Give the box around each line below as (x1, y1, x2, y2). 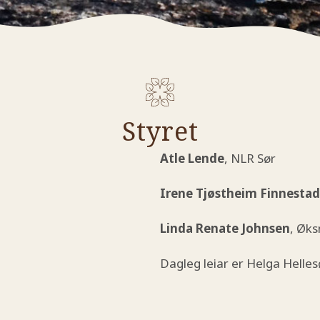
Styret (121, 113, 199, 149)
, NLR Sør (224, 149, 276, 166)
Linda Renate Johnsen (160, 219, 290, 236)
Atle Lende (160, 149, 224, 166)
